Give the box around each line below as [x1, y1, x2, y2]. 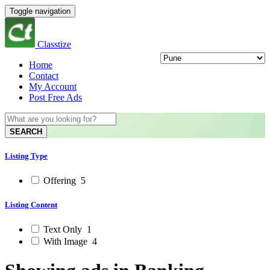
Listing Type [5, 151, 48, 161]
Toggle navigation [10, 7, 71, 16]
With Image [41, 236, 90, 246]
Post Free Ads [29, 92, 82, 102]
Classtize [37, 39, 71, 49]
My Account [29, 81, 77, 92]
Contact [29, 71, 58, 81]
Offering [41, 175, 78, 186]
